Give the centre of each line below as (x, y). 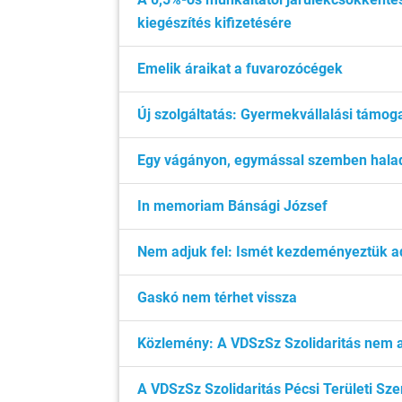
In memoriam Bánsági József (232, 206)
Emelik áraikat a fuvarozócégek (240, 69)
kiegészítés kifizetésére (214, 23)
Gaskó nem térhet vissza (217, 297)
